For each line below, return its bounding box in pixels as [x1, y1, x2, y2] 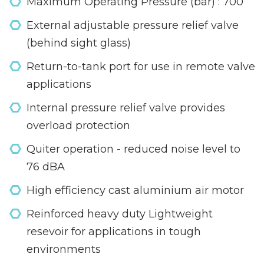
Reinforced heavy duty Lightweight [27, 207, 213, 220]
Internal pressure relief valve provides [27, 101, 225, 114]
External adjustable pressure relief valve [27, 18, 239, 32]
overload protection [27, 118, 130, 132]
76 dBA [27, 160, 65, 173]
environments [27, 242, 101, 256]
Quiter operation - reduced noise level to [27, 142, 240, 156]
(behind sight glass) [27, 36, 131, 49]
